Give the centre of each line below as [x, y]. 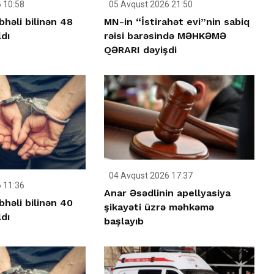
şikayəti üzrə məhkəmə [159, 207]
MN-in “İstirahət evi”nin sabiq [177, 21]
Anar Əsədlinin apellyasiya [168, 193]
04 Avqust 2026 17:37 [150, 176]
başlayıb [124, 221]
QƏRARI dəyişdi [141, 50]
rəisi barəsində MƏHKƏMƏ [165, 35]
